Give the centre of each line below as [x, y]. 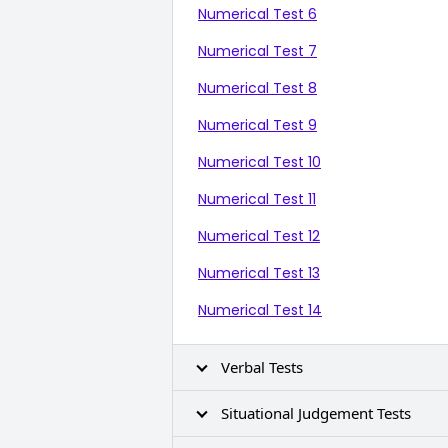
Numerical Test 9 [257, 125]
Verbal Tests [262, 367]
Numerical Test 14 [260, 310]
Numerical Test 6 [257, 14]
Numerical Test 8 [257, 88]
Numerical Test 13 [259, 273]
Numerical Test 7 [257, 51]
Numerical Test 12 [259, 236]
